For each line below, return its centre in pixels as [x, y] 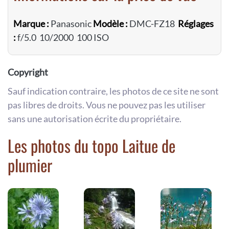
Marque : [31, 23]
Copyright [28, 72]
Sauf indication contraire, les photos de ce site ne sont [113, 91]
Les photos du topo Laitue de [91, 145]
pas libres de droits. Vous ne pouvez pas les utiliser [107, 105]
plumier [30, 165]
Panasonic [71, 23]
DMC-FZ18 [153, 23]
